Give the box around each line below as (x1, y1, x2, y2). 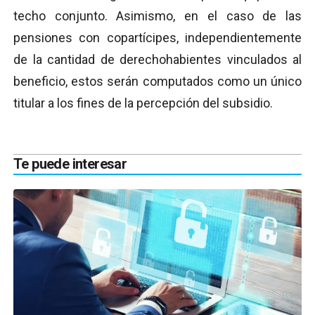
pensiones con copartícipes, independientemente (13, 30, 302, 45)
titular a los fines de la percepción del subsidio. (13, 95, 273, 110)
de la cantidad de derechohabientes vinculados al (13, 51, 302, 67)
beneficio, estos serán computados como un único (13, 73, 302, 89)
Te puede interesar (13, 155, 127, 172)
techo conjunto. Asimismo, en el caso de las (13, 8, 302, 23)
